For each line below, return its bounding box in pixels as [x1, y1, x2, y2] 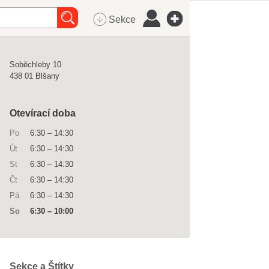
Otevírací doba [10, 108, 76, 118]
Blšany [35, 71, 59, 80]
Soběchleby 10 [10, 60, 61, 69]
